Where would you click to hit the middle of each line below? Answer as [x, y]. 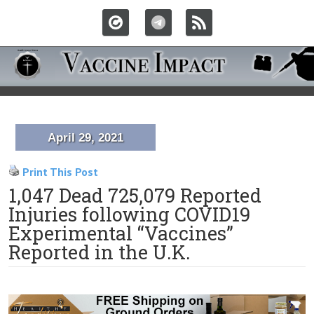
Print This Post [60, 172]
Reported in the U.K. [100, 252]
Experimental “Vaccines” [121, 233]
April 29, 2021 [86, 138]
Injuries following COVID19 [129, 214]
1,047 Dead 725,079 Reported [135, 195]
